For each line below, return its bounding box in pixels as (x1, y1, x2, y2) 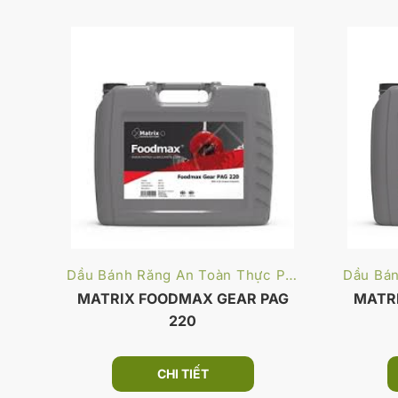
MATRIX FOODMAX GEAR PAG (76, 290, 289, 308)
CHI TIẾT (156, 365, 209, 381)
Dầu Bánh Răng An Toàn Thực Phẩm (285, 267, 298, 284)
